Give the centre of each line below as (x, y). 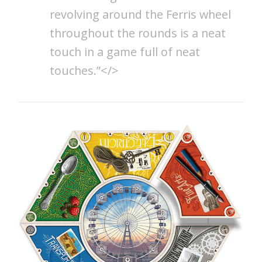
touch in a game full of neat (125, 51)
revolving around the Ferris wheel (140, 14)
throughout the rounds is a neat (138, 33)
